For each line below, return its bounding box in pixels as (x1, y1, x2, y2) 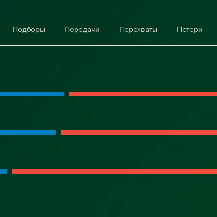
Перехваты (119, 25, 157, 34)
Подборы (13, 25, 45, 34)
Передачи (64, 25, 100, 34)
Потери (177, 25, 202, 34)
